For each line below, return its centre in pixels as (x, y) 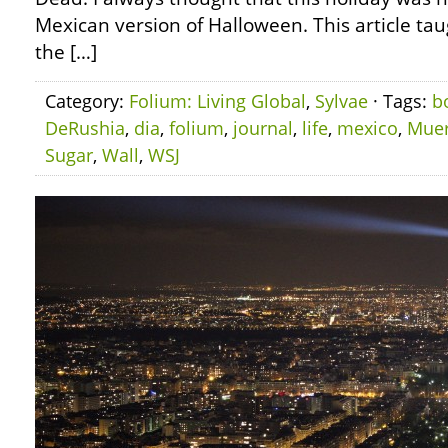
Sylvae (341, 101)
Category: (87, 101)
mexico (367, 128)
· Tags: (400, 101)
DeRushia (85, 128)
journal (263, 128)
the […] (66, 52)
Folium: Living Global (217, 101)
